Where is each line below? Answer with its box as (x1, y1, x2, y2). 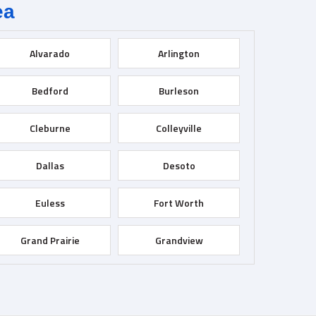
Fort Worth (154, 195, 205, 210)
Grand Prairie (20, 232, 80, 248)
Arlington (158, 45, 200, 61)
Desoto (162, 157, 195, 173)
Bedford (31, 83, 68, 98)
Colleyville (156, 120, 202, 135)
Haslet (164, 269, 194, 285)
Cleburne (29, 120, 71, 135)
